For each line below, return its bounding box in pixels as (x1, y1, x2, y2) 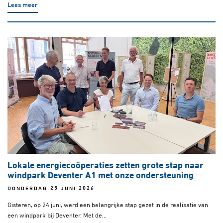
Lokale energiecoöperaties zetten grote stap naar (7, 161, 204, 171)
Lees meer (7, 1, 38, 8)
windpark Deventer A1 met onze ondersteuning (7, 171, 194, 181)
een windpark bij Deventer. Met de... (7, 213, 107, 220)
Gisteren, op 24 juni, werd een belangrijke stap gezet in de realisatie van (7, 202, 208, 209)
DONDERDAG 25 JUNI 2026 (7, 186, 95, 192)
